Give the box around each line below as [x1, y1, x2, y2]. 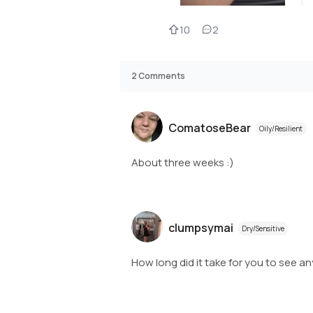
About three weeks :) [131, 154, 234, 170]
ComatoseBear [168, 120, 251, 136]
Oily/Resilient [259, 124, 303, 133]
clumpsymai [168, 220, 233, 235]
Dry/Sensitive [242, 224, 284, 233]
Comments [138, 69, 185, 82]
